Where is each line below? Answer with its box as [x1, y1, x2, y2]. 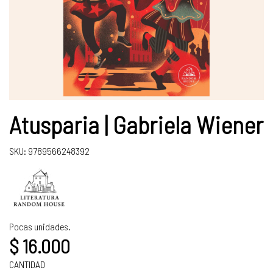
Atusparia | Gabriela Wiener [9, 110, 263, 139]
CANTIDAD [9, 258, 45, 270]
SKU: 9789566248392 [9, 145, 90, 157]
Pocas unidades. [9, 221, 71, 232]
